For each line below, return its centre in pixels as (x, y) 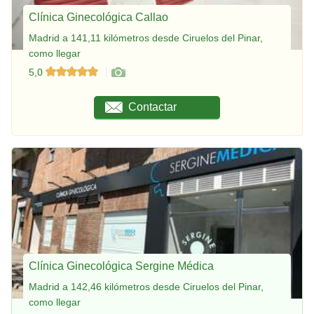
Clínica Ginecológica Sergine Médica (121, 266)
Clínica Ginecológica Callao (98, 17)
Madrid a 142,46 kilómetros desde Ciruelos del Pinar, (146, 286)
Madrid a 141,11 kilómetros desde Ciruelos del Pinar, (146, 37)
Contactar (153, 107)
